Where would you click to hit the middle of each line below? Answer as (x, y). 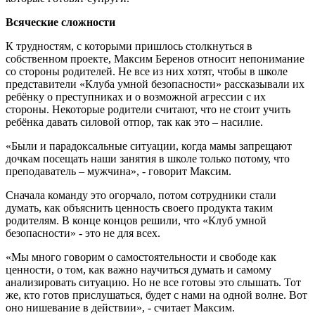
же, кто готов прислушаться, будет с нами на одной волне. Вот (156, 295)
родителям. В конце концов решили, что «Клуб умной (136, 220)
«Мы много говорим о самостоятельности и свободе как (141, 257)
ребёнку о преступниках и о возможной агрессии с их (136, 97)
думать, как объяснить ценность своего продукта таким (139, 208)
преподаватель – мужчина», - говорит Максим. (120, 171)
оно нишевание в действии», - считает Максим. (122, 308)
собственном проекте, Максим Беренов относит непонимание (155, 59)
